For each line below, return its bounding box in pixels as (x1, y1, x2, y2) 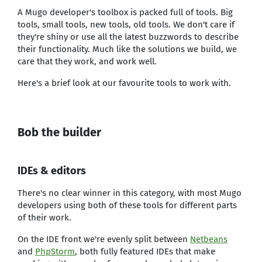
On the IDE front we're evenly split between (18, 234, 190, 244)
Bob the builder (18, 125, 101, 139)
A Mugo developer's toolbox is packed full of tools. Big (18, 7, 233, 18)
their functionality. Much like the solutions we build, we (18, 44, 237, 54)
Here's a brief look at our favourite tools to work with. (18, 78, 231, 88)
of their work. (18, 212, 71, 223)
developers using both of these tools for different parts (18, 200, 237, 211)
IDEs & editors (18, 164, 86, 177)
